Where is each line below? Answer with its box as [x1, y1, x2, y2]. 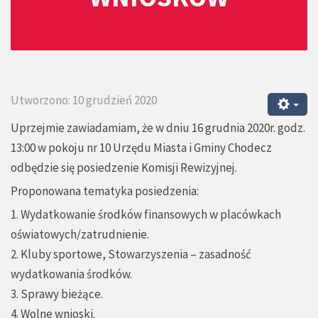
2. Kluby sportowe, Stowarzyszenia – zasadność [11, 246, 251, 263]
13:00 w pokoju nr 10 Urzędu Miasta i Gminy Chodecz [11, 140, 272, 156]
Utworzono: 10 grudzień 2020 [11, 92, 157, 109]
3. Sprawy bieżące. [11, 286, 103, 302]
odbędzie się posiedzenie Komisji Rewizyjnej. [11, 160, 237, 176]
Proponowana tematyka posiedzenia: [11, 183, 199, 199]
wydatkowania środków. [11, 266, 132, 283]
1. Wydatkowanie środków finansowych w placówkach [11, 207, 281, 223]
